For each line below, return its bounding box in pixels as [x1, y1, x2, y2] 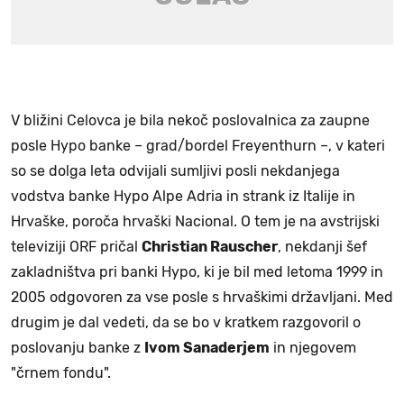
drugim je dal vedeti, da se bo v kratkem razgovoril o [11, 313, 361, 331]
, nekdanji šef [278, 237, 367, 255]
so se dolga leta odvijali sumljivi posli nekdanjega [11, 161, 340, 179]
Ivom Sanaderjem [144, 338, 270, 356]
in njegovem [270, 338, 356, 356]
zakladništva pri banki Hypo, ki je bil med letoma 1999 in [11, 262, 383, 280]
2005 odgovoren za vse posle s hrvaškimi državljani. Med [11, 288, 393, 306]
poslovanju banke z [11, 338, 144, 356]
